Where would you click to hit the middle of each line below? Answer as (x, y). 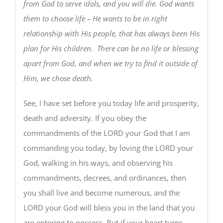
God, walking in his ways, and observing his (98, 163)
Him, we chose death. (58, 78)
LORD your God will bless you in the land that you (109, 207)
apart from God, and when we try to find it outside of (110, 63)
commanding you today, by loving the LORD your (108, 148)
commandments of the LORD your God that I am (107, 133)
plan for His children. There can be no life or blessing (111, 48)
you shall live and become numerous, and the (101, 192)
